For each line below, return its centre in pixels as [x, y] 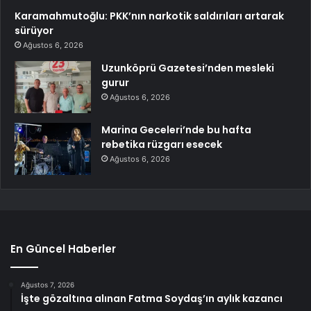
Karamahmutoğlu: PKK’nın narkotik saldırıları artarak [149, 16]
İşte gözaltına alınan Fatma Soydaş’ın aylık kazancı [152, 298]
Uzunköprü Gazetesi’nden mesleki [188, 68]
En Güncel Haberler [63, 249]
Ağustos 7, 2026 [48, 284]
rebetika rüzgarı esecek [162, 144]
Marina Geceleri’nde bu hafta [176, 129]
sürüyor [34, 30]
